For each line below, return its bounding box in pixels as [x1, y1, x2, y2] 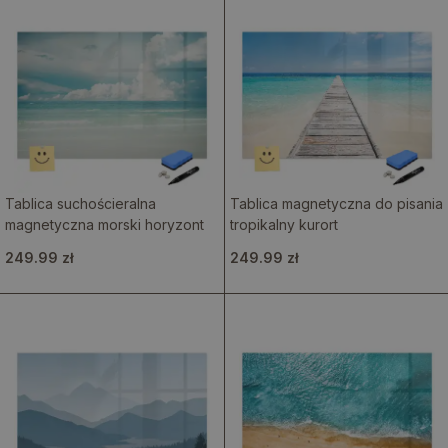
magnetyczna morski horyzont [5, 216, 204, 233]
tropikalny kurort [229, 216, 338, 233]
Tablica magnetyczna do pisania [229, 195, 443, 212]
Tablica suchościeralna [5, 195, 156, 212]
